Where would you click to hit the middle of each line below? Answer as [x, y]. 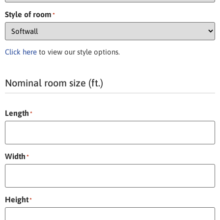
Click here [21, 52]
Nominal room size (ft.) [54, 82]
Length [17, 113]
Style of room [28, 14]
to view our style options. [78, 52]
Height [17, 199]
